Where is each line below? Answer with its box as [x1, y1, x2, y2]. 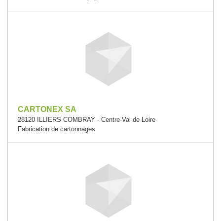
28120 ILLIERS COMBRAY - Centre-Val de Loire [18, 116, 155, 123]
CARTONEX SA [18, 105, 76, 113]
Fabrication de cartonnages [18, 125, 95, 133]
